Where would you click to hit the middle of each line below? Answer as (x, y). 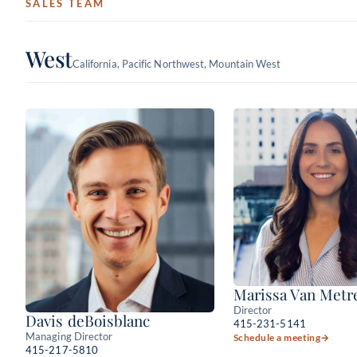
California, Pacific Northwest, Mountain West (177, 63)
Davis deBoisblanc (88, 320)
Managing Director (69, 336)
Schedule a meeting (277, 337)
